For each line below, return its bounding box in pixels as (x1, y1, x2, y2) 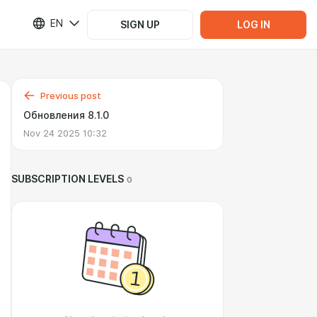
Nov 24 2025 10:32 (23, 127, 107, 139)
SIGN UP (120, 18, 160, 30)
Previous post (40, 90, 101, 101)
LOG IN (236, 18, 270, 30)
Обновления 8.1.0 (23, 110, 109, 121)
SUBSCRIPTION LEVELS (11, 173, 124, 185)
